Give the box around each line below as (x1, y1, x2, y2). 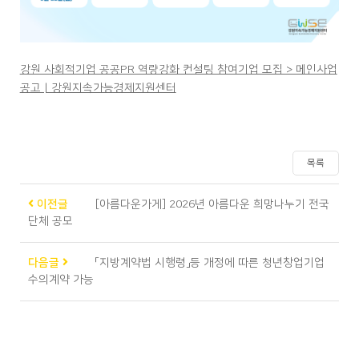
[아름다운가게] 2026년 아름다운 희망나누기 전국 (95, 197, 329, 211)
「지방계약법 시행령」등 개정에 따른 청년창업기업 (95, 256, 325, 269)
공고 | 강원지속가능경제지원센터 (19, 81, 176, 95)
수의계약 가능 (27, 272, 94, 286)
